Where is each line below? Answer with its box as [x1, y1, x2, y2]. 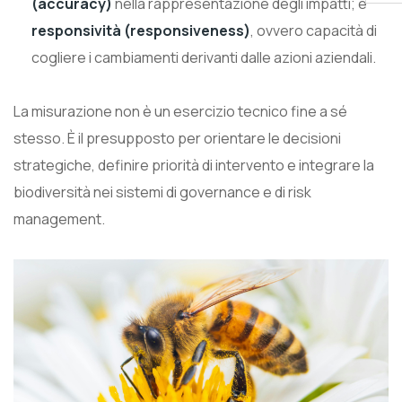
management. [13, 208, 105, 229]
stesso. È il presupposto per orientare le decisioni [13, 127, 341, 148]
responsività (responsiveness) [31, 20, 250, 40]
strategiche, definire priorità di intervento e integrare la [13, 154, 374, 175]
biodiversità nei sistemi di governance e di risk [13, 181, 311, 202]
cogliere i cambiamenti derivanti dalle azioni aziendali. [31, 47, 376, 67]
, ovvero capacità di [250, 20, 377, 40]
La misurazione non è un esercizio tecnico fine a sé [13, 100, 347, 121]
